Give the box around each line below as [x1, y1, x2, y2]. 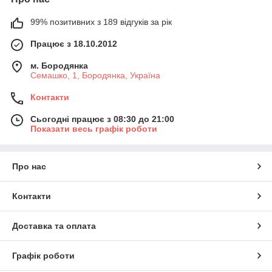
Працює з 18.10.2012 [30, 38, 117, 49]
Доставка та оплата [12, 220, 96, 231]
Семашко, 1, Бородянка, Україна [30, 70, 160, 80]
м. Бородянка [30, 60, 88, 70]
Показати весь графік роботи [30, 123, 157, 134]
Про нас [12, 161, 46, 171]
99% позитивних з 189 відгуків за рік [30, 16, 172, 27]
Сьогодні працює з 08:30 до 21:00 [30, 114, 174, 124]
